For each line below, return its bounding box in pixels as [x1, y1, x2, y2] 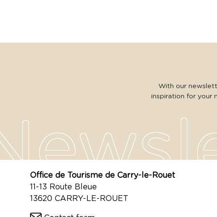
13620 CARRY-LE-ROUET [30, 194, 128, 203]
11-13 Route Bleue [30, 182, 97, 191]
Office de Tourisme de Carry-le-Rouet [30, 170, 175, 180]
